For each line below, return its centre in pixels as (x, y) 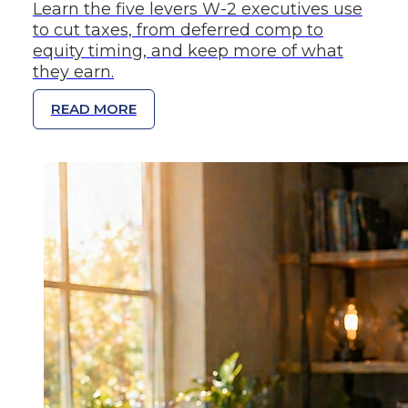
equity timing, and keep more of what (188, 51)
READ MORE (93, 109)
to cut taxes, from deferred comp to (178, 30)
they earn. (73, 71)
